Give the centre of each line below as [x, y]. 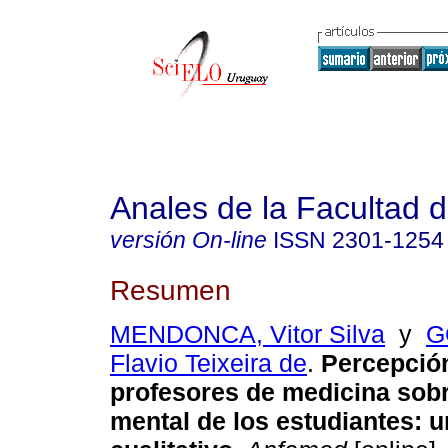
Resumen [170, 289]
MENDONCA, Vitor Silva [247, 334]
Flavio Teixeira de [208, 363]
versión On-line [188, 240]
